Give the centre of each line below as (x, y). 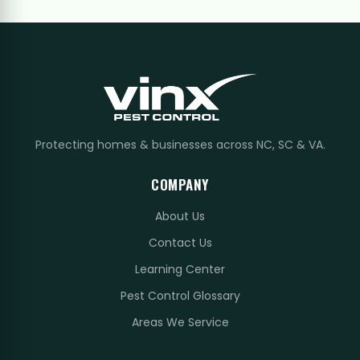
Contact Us (180, 243)
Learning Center (180, 270)
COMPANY (180, 185)
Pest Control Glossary (180, 296)
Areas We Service (180, 323)
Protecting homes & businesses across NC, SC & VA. (180, 145)
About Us (180, 217)
